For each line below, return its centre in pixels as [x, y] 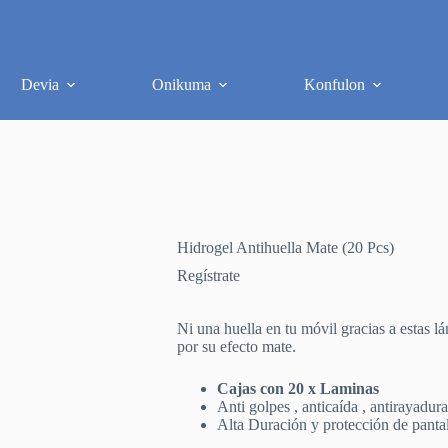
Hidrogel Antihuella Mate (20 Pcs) [285, 248]
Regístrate [208, 276]
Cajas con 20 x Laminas [297, 389]
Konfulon [335, 84]
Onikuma [182, 84]
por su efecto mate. [236, 347]
